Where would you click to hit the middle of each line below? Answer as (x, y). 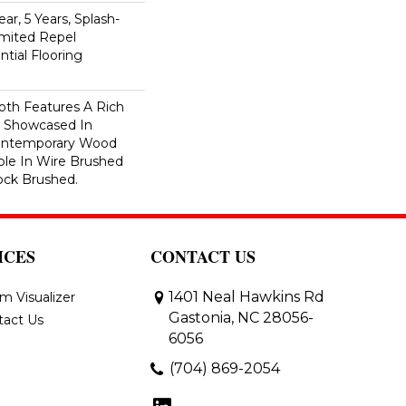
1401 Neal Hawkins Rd (246, 297)
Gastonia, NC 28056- (241, 318)
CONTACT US (203, 256)
